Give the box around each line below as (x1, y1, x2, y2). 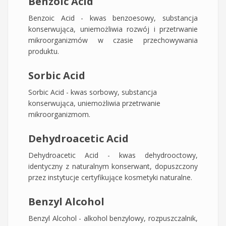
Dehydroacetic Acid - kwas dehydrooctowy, (28, 150, 198, 160)
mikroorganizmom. (28, 109, 90, 119)
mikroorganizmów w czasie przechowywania (28, 35, 198, 45)
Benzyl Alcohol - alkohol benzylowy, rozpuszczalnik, (28, 213, 198, 223)
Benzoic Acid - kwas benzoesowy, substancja (28, 13, 198, 23)
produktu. (28, 46, 59, 56)
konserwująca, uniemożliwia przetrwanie (28, 98, 160, 108)
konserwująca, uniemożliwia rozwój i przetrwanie (28, 24, 198, 34)
